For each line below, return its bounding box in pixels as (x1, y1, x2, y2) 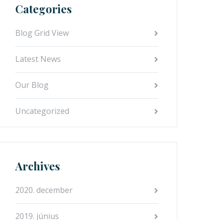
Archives (15, 159, 60, 173)
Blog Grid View (15, 27, 69, 38)
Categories (15, 1, 72, 16)
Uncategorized (15, 106, 69, 116)
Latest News (15, 54, 61, 64)
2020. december (15, 185, 73, 195)
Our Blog (15, 80, 49, 90)
